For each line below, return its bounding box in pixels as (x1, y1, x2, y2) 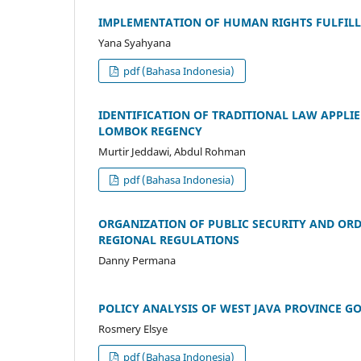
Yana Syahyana (98, 35, 171, 51)
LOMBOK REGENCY (98, 123, 202, 139)
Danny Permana (98, 253, 176, 268)
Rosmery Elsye (98, 322, 168, 337)
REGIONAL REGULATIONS (98, 232, 239, 248)
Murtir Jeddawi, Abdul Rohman (98, 144, 246, 160)
